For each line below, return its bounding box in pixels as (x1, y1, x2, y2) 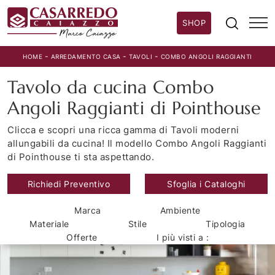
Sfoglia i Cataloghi (167, 179, 246, 190)
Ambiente (160, 205, 201, 216)
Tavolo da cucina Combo (7, 76, 214, 99)
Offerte (66, 232, 98, 243)
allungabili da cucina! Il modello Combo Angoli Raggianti (7, 137, 266, 150)
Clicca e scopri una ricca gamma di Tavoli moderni (7, 124, 239, 136)
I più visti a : (156, 232, 209, 243)
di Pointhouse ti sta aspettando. (7, 151, 154, 163)
